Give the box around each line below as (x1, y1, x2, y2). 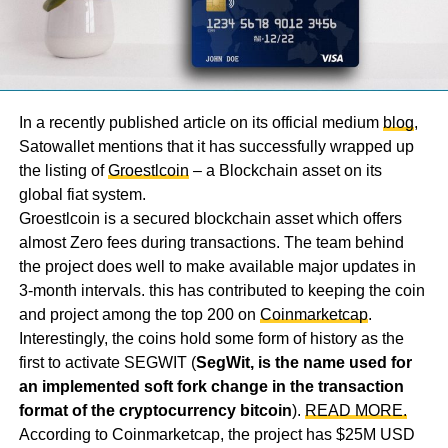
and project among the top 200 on (18, 306, 260, 324)
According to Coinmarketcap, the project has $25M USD (18, 426, 415, 444)
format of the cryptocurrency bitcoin (18, 402, 292, 420)
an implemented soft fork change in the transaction (18, 378, 404, 396)
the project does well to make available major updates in (18, 258, 416, 276)
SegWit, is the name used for (195, 354, 412, 372)
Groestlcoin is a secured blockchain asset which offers (18, 210, 402, 228)
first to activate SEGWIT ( (18, 354, 196, 372)
